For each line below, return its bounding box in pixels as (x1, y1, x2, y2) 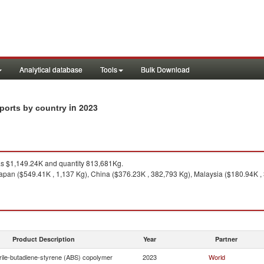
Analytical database (19, 64, 82, 74)
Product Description (12, 235, 75, 243)
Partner (215, 235, 237, 243)
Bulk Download (141, 64, 190, 74)
